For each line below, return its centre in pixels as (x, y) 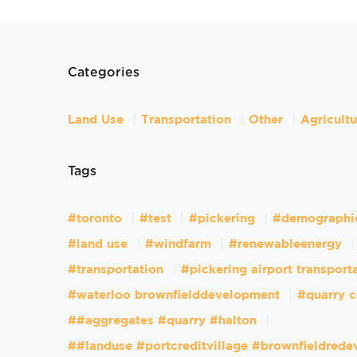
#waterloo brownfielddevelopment (173, 296)
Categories (103, 73)
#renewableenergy (285, 245)
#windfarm (178, 245)
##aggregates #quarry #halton (162, 321)
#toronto (94, 219)
